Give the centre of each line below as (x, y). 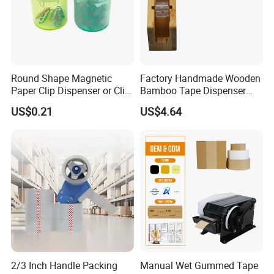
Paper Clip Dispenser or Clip (71, 91)
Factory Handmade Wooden (200, 79)
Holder (25, 103)
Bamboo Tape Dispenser (193, 91)
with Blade (162, 103)
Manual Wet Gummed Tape (199, 265)
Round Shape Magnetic (62, 79)
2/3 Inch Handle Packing (65, 265)
